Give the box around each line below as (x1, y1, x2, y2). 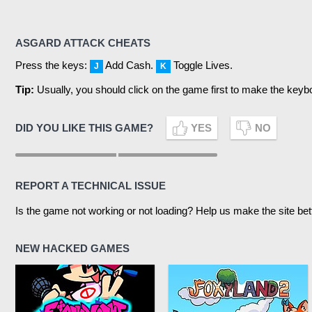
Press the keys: (15, 58, 90, 71)
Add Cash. (103, 58, 156, 71)
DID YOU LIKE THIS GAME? (15, 121, 156, 134)
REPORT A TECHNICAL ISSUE (15, 179, 166, 192)
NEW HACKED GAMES (15, 242, 130, 255)
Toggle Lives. (171, 58, 233, 71)
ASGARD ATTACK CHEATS (15, 36, 150, 49)
